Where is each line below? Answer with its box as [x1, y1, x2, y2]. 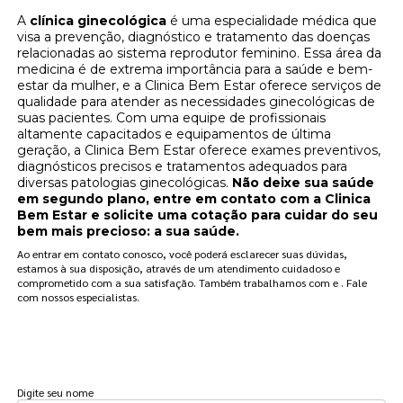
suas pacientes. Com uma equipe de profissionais [17, 110, 327, 127]
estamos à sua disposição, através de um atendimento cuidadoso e [17, 261, 341, 276]
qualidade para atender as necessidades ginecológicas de [17, 94, 376, 111]
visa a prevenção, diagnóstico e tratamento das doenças [17, 29, 371, 46]
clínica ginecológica [30, 13, 167, 30]
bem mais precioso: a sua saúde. [17, 223, 240, 240]
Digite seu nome [17, 385, 94, 400]
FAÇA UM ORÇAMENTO [17, 347, 201, 372]
